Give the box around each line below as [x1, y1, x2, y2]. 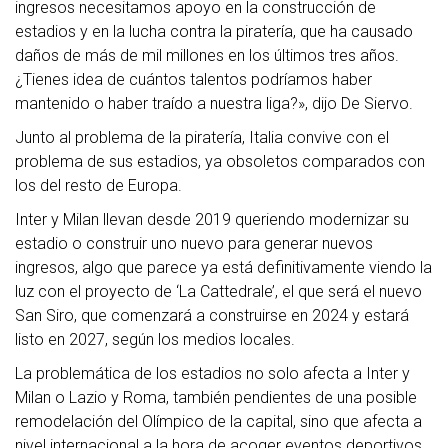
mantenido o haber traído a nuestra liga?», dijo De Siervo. [15, 94, 413, 113]
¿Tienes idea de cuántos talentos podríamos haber [15, 70, 372, 89]
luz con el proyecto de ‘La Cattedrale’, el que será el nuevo [15, 282, 422, 301]
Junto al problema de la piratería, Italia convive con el [15, 128, 389, 147]
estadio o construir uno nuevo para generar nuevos [15, 234, 373, 253]
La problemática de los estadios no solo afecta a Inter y [15, 364, 410, 383]
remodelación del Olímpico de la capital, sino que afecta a [15, 412, 422, 431]
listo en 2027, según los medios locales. [15, 330, 295, 349]
